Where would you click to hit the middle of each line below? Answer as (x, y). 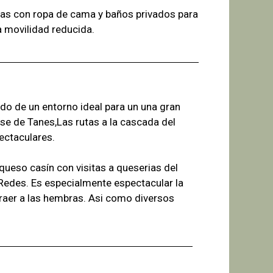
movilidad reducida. (49, 30)
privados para (167, 14)
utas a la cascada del (127, 122)
